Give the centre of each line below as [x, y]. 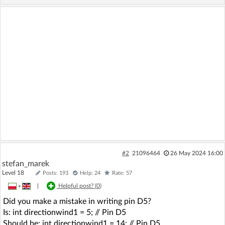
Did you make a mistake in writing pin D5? [77, 201]
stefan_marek [26, 164]
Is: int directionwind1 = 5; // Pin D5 [65, 212]
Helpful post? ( [77, 186]
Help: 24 [90, 173]
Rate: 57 [122, 173]
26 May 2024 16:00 [196, 153]
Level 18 [18, 173]
